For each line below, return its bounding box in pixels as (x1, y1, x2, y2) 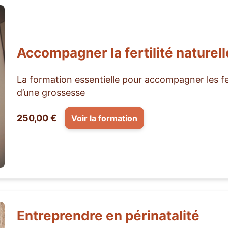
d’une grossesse (17, 87, 85, 98)
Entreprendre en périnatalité (17, 207, 199, 223)
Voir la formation (71, 112, 137, 123)
